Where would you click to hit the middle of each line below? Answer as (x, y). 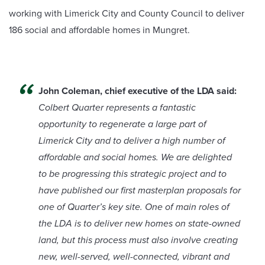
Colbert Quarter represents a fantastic (117, 108)
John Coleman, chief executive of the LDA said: (138, 91)
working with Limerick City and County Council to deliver (127, 13)
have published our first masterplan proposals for (140, 190)
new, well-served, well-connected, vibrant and (134, 257)
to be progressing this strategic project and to (132, 174)
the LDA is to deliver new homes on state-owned (139, 224)
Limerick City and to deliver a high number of (132, 141)
